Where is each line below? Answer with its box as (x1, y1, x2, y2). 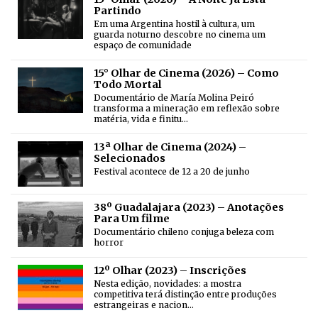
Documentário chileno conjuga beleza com (94, 226, 274, 238)
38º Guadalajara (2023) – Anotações (94, 201, 284, 214)
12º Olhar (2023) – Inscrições (94, 264, 246, 278)
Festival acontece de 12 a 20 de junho (94, 166, 250, 177)
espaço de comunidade (94, 40, 192, 51)
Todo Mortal (94, 78, 162, 92)
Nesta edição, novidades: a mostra (94, 278, 241, 290)
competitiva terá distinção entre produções (94, 289, 277, 300)
